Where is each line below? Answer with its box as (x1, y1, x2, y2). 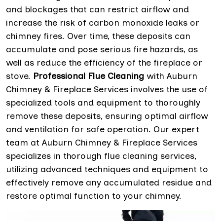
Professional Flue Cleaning (33, 71, 144, 81)
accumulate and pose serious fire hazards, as (6, 44, 198, 55)
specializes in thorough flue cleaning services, (6, 150, 196, 161)
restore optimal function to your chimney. (6, 190, 184, 201)
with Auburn (144, 71, 197, 81)
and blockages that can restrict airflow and (6, 4, 189, 15)
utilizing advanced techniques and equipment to (6, 164, 208, 175)
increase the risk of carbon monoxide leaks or (6, 17, 199, 28)
